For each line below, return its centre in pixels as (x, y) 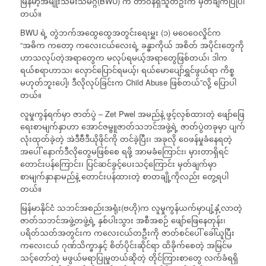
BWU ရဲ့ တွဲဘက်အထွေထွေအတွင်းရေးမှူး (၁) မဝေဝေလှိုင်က (120, 32)
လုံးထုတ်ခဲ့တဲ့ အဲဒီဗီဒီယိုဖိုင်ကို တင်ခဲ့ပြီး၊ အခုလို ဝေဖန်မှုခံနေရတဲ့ (126, 138)
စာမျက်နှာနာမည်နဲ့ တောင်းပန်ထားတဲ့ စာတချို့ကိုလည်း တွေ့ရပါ (124, 176)
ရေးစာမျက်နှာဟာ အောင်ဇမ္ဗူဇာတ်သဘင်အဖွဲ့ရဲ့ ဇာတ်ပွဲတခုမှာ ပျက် (132, 126)
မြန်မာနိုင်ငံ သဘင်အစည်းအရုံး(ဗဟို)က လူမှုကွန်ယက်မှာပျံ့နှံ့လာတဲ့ (131, 207)
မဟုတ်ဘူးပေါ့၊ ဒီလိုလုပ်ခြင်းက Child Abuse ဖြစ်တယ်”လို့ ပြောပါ (128, 82)
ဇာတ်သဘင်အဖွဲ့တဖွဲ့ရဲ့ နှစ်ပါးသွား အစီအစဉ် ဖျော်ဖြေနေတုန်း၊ (123, 220)
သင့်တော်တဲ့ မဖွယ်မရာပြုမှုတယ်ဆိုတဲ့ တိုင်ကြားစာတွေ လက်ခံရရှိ (129, 257)
